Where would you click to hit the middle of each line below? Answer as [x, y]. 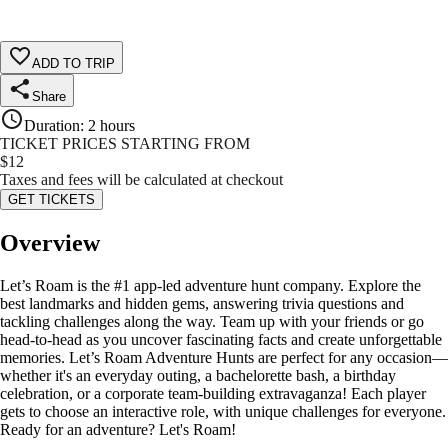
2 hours [111, 126]
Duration [52, 126]
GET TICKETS [51, 200]
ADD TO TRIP [73, 64]
